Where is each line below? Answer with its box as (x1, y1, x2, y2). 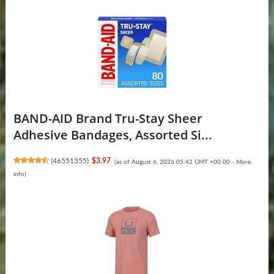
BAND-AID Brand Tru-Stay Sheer (13, 109, 202, 127)
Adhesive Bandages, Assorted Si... (13, 126, 212, 143)
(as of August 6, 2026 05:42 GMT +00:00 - (114, 158, 236, 165)
